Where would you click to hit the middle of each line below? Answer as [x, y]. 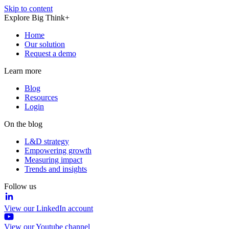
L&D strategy [47, 141]
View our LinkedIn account [49, 208]
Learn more [23, 71]
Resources [41, 97]
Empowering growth [58, 151]
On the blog [23, 124]
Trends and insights [56, 169]
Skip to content [28, 8]
